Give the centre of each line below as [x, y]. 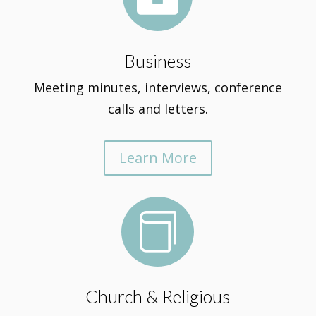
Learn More [158, 158]
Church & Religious [158, 296]
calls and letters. [158, 109]
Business [158, 61]
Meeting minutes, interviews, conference [158, 87]
